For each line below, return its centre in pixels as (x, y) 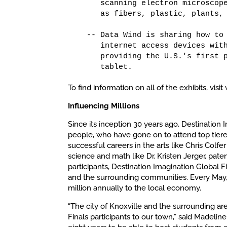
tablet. (103, 67)
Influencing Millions (104, 106)
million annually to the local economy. (135, 188)
